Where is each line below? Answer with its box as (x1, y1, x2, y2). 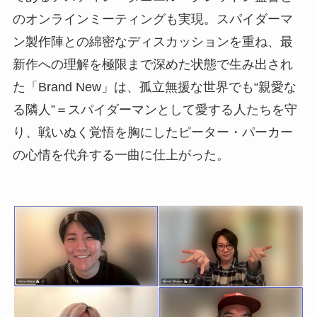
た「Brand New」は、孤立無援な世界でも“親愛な (12, 79, 296, 94)
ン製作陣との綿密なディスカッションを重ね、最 (12, 34, 293, 49)
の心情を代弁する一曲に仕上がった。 (12, 147, 229, 162)
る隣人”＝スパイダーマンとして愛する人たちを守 (12, 102, 297, 117)
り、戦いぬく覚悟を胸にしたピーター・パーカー (12, 125, 293, 139)
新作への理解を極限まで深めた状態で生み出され (12, 57, 293, 71)
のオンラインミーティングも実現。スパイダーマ (12, 11, 293, 26)
